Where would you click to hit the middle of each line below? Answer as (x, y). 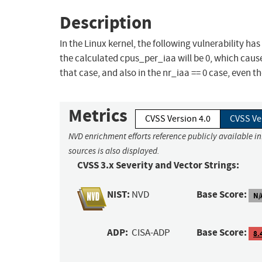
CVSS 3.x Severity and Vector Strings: (158, 166)
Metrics (98, 116)
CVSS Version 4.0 (178, 119)
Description (106, 22)
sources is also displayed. (114, 151)
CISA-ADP (151, 233)
